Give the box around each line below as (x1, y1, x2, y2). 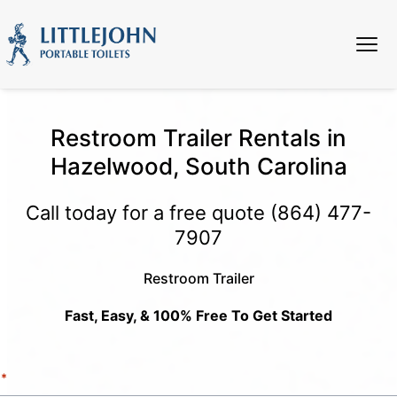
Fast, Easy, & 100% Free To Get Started (65, 307, 332, 324)
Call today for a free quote (26, 201, 270, 224)
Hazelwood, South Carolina (50, 152, 347, 180)
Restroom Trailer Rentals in (51, 124, 346, 152)
